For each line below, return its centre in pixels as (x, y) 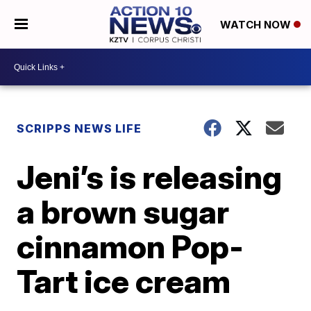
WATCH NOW (257, 25)
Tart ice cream (124, 281)
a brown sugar (123, 212)
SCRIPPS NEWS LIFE (79, 128)
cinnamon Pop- (131, 246)
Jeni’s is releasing (150, 177)
